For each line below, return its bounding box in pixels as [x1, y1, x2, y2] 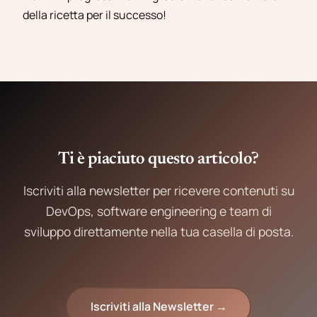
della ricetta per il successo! [23, 7, 166, 23]
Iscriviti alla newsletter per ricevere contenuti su [23, 182, 294, 199]
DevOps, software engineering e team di [45, 202, 272, 219]
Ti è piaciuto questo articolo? [58, 151, 259, 168]
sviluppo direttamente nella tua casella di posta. [23, 223, 294, 240]
